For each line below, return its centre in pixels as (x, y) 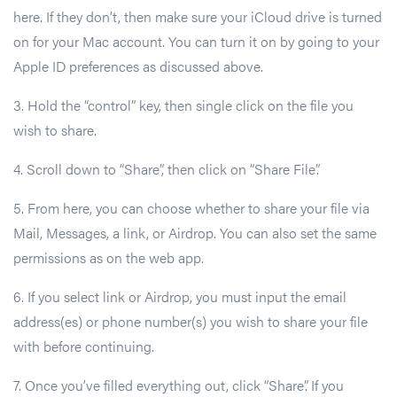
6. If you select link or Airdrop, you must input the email (180, 296)
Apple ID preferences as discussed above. (138, 66)
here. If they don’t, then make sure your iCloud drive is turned (198, 16)
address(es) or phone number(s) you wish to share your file (191, 321)
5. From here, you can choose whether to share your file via (191, 207)
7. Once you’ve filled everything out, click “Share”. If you (179, 385)
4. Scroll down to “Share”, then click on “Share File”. (168, 168)
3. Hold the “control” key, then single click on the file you (183, 105)
